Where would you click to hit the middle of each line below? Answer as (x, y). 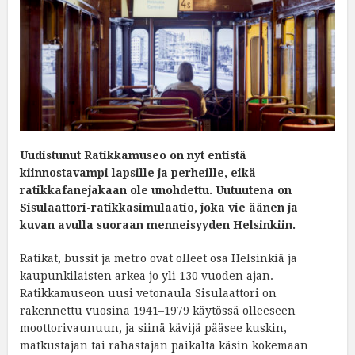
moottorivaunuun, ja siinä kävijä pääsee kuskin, (153, 328)
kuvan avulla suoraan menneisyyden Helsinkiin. (158, 225)
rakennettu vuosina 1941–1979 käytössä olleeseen (158, 311)
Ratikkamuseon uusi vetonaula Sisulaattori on (148, 294)
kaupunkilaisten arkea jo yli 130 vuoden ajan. (148, 276)
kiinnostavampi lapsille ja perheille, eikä (138, 173)
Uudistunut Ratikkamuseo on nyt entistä (133, 156)
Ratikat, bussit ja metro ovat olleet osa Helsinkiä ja (158, 259)
